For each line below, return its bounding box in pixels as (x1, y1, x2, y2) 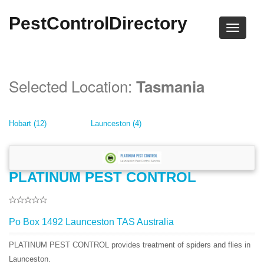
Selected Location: (9, 75, 136, 97)
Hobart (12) (9, 119, 47, 128)
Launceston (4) (91, 119, 142, 128)
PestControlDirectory (9, 14, 187, 33)
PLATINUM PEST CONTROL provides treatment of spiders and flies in (9, 240, 250, 249)
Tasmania (136, 75, 204, 97)
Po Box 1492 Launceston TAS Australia (9, 216, 174, 227)
